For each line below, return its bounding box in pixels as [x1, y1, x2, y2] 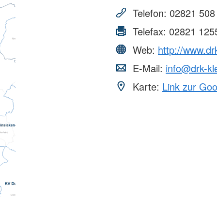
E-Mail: [130, 61, 166, 75]
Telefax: [130, 24, 169, 38]
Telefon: [130, 5, 170, 20]
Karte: [130, 79, 162, 93]
